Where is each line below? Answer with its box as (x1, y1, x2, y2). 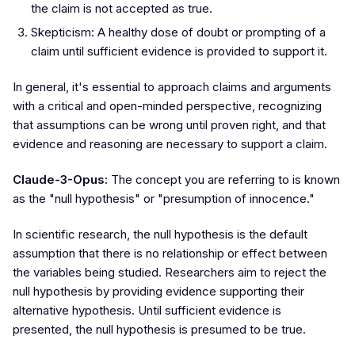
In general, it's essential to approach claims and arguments (13, 79, 331, 95)
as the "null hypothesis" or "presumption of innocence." (13, 191, 315, 207)
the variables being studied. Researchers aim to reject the (13, 265, 326, 281)
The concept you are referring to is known (108, 172, 340, 188)
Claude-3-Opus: (13, 172, 108, 188)
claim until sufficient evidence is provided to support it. (30, 44, 327, 59)
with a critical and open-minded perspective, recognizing (13, 98, 322, 114)
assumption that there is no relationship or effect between (13, 246, 327, 261)
